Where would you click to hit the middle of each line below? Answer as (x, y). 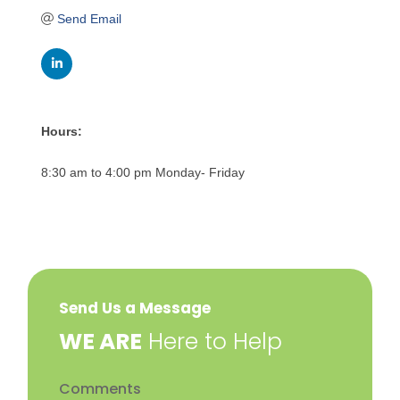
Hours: (62, 131)
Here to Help (212, 341)
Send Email (89, 18)
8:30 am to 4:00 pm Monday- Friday (143, 172)
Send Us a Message (135, 308)
